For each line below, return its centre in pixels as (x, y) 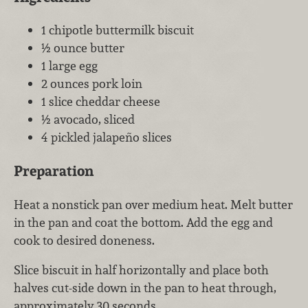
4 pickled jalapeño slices (107, 137)
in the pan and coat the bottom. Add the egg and (143, 222)
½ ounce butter (83, 48)
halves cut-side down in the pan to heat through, (145, 288)
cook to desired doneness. (84, 240)
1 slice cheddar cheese (101, 102)
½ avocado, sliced (88, 120)
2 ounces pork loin (92, 84)
